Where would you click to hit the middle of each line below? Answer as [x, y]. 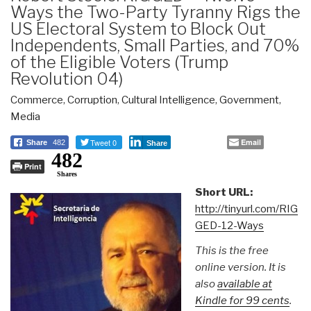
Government [249, 100]
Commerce [37, 100]
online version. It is [240, 267]
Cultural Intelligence [168, 100]
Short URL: [224, 192]
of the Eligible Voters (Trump [119, 62]
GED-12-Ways [229, 225]
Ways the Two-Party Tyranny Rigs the [155, 12]
